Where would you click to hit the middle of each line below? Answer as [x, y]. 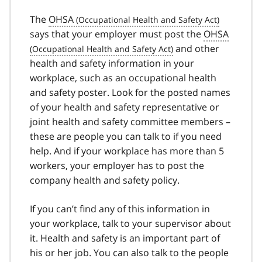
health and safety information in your [112, 63]
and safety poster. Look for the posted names [130, 92]
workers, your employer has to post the [117, 165]
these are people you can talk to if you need [126, 136]
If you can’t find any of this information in [120, 208]
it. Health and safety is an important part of [125, 238]
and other [196, 48]
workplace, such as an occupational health [123, 77]
